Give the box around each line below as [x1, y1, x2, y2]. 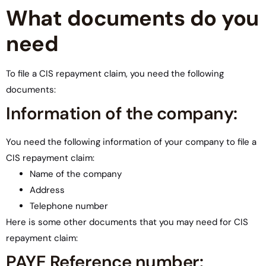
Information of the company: [6, 102, 237, 125]
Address [30, 184, 65, 196]
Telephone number [30, 200, 108, 212]
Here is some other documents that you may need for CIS [6, 216, 248, 228]
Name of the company [30, 168, 122, 180]
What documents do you [6, 4, 259, 32]
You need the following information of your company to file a [6, 136, 256, 148]
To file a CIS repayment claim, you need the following [6, 68, 224, 80]
